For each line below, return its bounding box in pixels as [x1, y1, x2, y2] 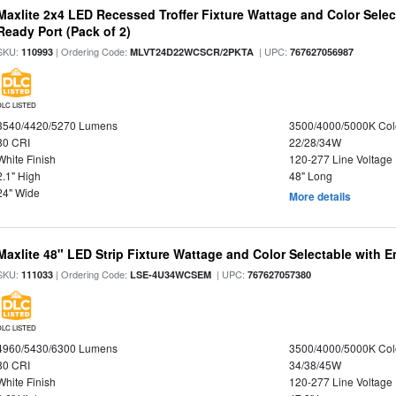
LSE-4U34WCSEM [130, 268, 212, 281]
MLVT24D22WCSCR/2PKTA [130, 45, 255, 58]
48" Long [288, 168, 332, 183]
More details [288, 188, 351, 204]
